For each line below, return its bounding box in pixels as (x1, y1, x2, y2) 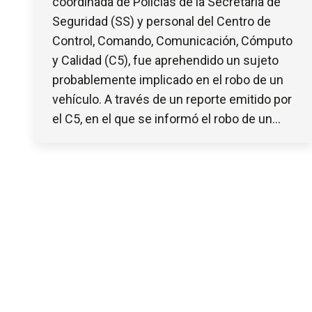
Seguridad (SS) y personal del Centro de (52, 13, 271, 29)
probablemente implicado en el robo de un (52, 72, 283, 87)
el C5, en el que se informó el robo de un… (52, 111, 281, 126)
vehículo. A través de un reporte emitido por (52, 91, 292, 107)
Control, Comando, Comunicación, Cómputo (52, 33, 292, 48)
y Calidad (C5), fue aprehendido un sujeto (52, 52, 279, 68)
